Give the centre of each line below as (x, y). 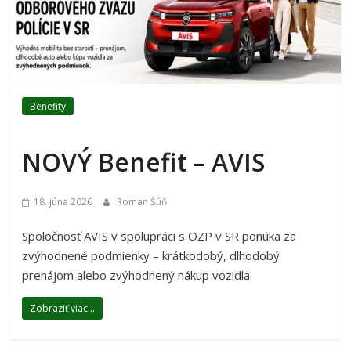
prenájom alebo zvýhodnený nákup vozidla (136, 275)
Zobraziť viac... (63, 309)
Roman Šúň (142, 202)
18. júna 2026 (63, 202)
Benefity (48, 107)
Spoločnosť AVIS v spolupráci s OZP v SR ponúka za (159, 236)
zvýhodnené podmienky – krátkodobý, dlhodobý (151, 256)
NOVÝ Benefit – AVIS (144, 162)
